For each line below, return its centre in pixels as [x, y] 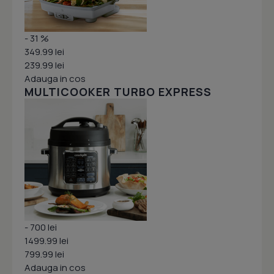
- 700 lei [41, 228]
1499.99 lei [46, 241]
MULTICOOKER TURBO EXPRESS [118, 92]
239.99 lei [44, 65]
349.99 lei [44, 52]
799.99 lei [44, 254]
